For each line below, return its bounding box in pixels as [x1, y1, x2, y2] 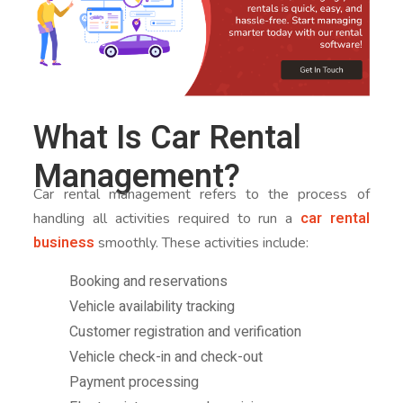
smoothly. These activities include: [94, 233, 309, 254]
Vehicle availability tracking [69, 296, 236, 318]
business [33, 232, 95, 255]
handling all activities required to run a [33, 209, 300, 229]
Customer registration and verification [69, 321, 302, 344]
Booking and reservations [69, 271, 228, 293]
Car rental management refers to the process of [33, 184, 370, 205]
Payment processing [69, 372, 200, 394]
